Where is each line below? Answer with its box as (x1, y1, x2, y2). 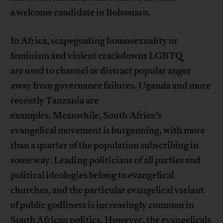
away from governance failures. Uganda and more (10, 80, 211, 92)
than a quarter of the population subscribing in (10, 139, 199, 152)
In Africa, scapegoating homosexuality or (10, 35, 178, 47)
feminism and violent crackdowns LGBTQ (10, 50, 183, 62)
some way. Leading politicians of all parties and (10, 154, 201, 167)
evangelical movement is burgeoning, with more (10, 124, 206, 137)
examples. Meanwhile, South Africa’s (10, 110, 162, 122)
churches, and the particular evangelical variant (10, 184, 205, 197)
